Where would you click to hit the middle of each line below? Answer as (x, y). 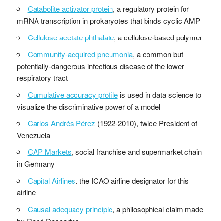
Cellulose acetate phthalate (71, 37)
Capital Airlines (51, 180)
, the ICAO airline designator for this (132, 180)
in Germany (36, 163)
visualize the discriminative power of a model (88, 106)
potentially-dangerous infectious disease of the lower (100, 66)
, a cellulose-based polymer (158, 37)
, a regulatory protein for (151, 8)
